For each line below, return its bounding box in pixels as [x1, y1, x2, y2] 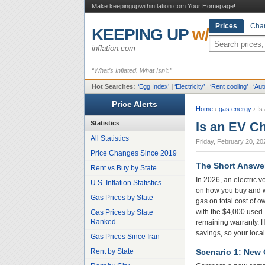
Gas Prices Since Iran [91, 232, 160, 241]
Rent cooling [211, 83, 247, 90]
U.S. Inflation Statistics [91, 179, 161, 187]
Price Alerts [112, 99, 157, 109]
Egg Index [139, 83, 168, 90]
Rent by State [91, 247, 134, 256]
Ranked [91, 218, 116, 226]
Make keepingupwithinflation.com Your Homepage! [92, 2, 235, 9]
